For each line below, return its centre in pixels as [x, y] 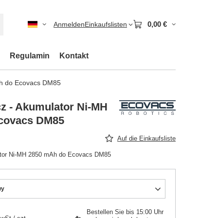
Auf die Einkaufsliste [146, 138]
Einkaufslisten [106, 24]
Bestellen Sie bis [111, 212]
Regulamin [30, 56]
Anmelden [69, 24]
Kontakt [74, 56]
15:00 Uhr [150, 212]
